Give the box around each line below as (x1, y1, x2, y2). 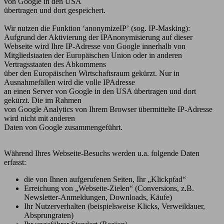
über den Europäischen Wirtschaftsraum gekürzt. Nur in (4, 68, 179, 77)
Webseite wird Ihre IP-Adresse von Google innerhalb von (4, 41, 185, 50)
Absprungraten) (24, 210, 73, 219)
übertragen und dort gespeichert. (4, 5, 105, 14)
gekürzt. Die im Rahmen (4, 95, 81, 104)
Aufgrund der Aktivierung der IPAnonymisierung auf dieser (4, 32, 192, 41)
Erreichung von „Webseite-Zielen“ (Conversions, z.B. (24, 183, 194, 192)
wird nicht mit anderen (4, 113, 75, 122)
